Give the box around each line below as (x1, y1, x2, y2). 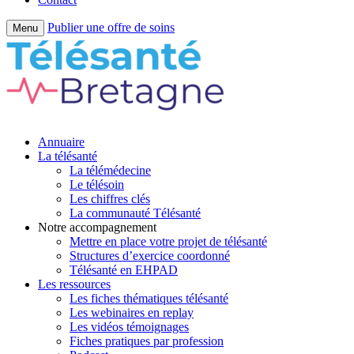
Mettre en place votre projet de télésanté (70, 235, 267, 248)
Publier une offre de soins (47, 21, 175, 34)
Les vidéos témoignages (70, 320, 189, 333)
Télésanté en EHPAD (70, 263, 178, 277)
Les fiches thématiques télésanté (70, 292, 228, 305)
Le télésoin (70, 178, 124, 191)
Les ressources (38, 277, 111, 291)
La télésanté (38, 149, 97, 163)
